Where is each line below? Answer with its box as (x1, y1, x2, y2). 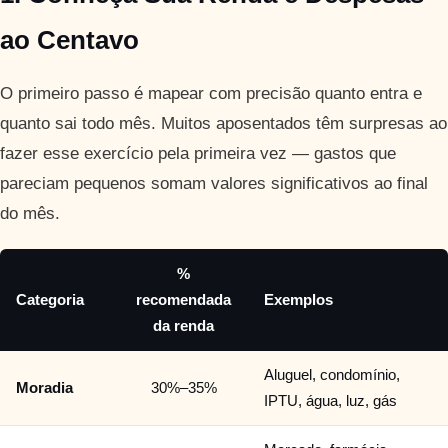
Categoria (16, 292, 84, 309)
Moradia (16, 380, 73, 397)
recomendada (136, 292, 231, 309)
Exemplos (264, 292, 333, 309)
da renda (153, 318, 214, 335)
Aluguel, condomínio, (264, 367, 400, 384)
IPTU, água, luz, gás (264, 393, 397, 410)
